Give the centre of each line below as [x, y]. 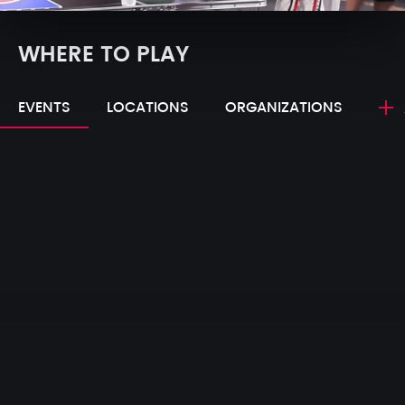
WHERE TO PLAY [104, 55]
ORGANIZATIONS [284, 108]
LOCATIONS [148, 108]
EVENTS [44, 108]
